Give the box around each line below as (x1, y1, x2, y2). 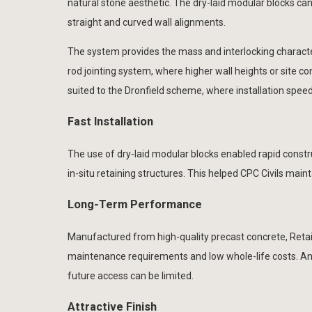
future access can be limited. (68, 270, 194, 281)
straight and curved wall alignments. (68, 17, 226, 29)
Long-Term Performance (68, 198, 202, 212)
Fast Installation (68, 115, 153, 129)
